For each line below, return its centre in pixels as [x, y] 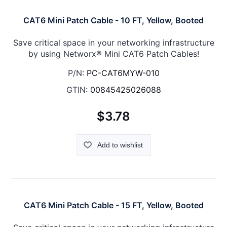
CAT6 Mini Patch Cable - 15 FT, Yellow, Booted [113, 205]
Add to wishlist [120, 145]
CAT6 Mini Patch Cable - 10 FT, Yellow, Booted [113, 21]
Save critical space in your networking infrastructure [113, 43]
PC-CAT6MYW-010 [123, 73]
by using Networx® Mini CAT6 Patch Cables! [113, 54]
